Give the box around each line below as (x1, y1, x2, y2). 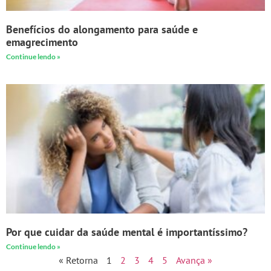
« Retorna (59, 254, 98, 267)
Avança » (176, 254, 212, 267)
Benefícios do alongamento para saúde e (6, 22, 198, 37)
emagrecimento (6, 35, 78, 50)
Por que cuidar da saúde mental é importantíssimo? (6, 225, 247, 240)
